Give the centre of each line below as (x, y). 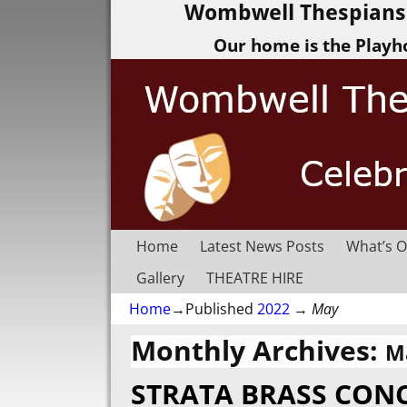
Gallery (160, 278)
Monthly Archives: (258, 350)
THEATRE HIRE (255, 278)
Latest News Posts (262, 246)
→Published (214, 309)
